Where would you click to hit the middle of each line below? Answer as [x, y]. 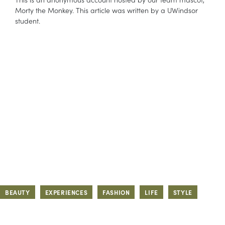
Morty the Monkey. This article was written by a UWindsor [106, 10]
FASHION [116, 192]
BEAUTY [18, 192]
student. [28, 20]
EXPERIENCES [66, 192]
